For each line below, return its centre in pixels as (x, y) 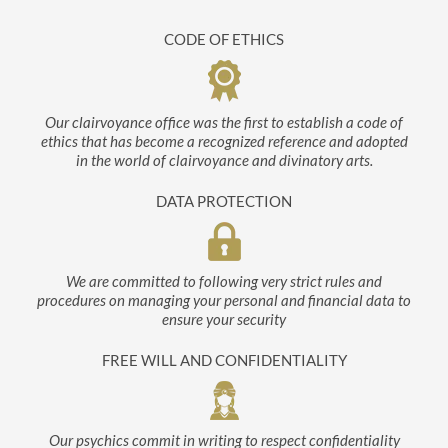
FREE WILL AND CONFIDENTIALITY (224, 360)
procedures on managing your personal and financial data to (224, 300)
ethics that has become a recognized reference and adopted (224, 141)
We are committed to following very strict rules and (224, 281)
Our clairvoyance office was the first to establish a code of (224, 122)
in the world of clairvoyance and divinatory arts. (224, 160)
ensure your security (224, 319)
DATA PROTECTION (224, 201)
